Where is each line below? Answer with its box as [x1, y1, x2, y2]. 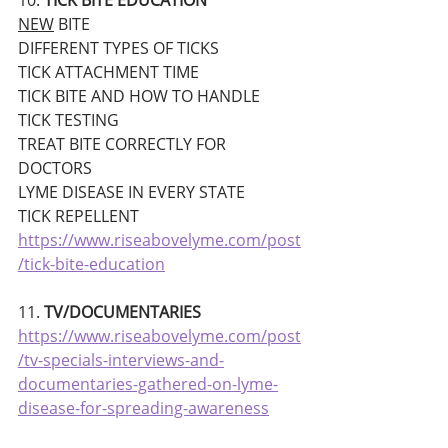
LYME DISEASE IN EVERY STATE [18, 181, 245, 204]
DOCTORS [18, 157, 92, 180]
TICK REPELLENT [18, 205, 139, 228]
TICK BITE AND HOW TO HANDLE [18, 85, 260, 108]
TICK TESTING [18, 109, 119, 132]
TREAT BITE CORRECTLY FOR [18, 133, 230, 156]
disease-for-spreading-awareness [18, 397, 269, 420]
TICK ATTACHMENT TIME [18, 61, 199, 84]
